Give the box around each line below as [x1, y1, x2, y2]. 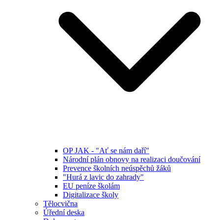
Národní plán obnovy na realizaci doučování [63, 155, 200, 164]
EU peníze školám [63, 181, 120, 190]
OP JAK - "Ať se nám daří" [63, 146, 149, 155]
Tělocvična [43, 199, 78, 208]
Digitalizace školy [63, 190, 118, 199]
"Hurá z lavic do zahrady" [63, 172, 144, 181]
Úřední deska [43, 208, 84, 217]
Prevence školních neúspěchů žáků [63, 164, 171, 172]
